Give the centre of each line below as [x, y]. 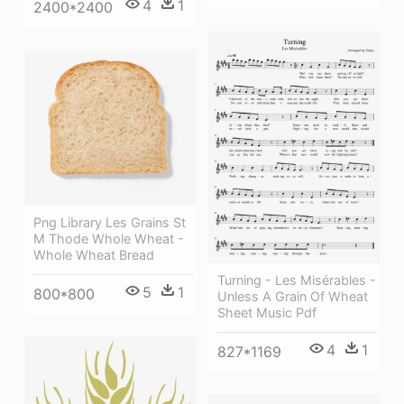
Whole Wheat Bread [94, 254]
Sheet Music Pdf [267, 312]
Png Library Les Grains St [110, 222]
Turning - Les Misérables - [297, 280]
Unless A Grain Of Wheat [293, 296]
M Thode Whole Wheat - [109, 238]
